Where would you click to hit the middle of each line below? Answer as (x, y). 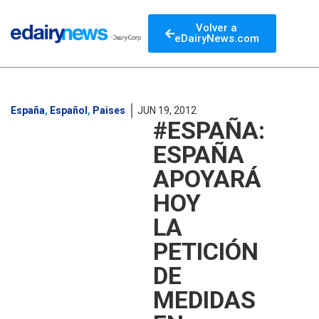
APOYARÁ (207, 179)
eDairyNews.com (216, 38)
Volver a (217, 28)
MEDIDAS (204, 300)
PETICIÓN (206, 251)
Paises (109, 110)
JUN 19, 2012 (167, 110)
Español (69, 110)
